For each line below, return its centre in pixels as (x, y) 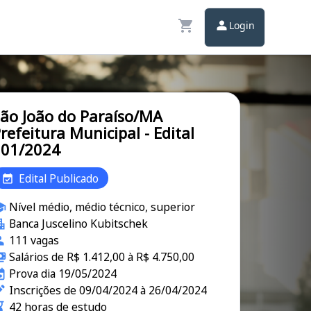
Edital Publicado (59, 178)
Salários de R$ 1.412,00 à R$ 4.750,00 (101, 257)
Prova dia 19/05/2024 (62, 274)
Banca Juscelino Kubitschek (78, 224)
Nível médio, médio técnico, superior (102, 207)
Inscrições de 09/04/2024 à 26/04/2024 (108, 290)
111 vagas (34, 240)
